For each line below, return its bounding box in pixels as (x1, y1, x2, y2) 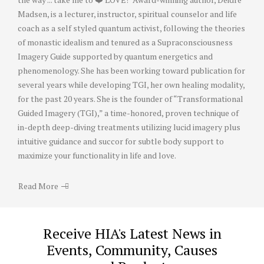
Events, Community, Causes (47, 240, 217, 260)
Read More (18, 180, 58, 192)
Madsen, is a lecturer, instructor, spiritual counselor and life (18, 8, 237, 20)
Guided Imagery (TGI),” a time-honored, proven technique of (18, 107, 239, 119)
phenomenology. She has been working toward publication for (18, 65, 245, 77)
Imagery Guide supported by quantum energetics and (18, 51, 213, 62)
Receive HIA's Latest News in (42, 224, 222, 243)
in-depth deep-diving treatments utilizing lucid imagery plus (18, 121, 240, 133)
